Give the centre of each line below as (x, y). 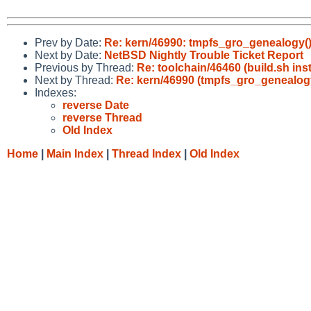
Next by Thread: (75, 80)
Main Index (75, 153)
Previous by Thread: (86, 67)
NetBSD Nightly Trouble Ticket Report (204, 55)
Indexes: (56, 92)
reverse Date (96, 105)
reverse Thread (102, 117)
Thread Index (146, 153)
